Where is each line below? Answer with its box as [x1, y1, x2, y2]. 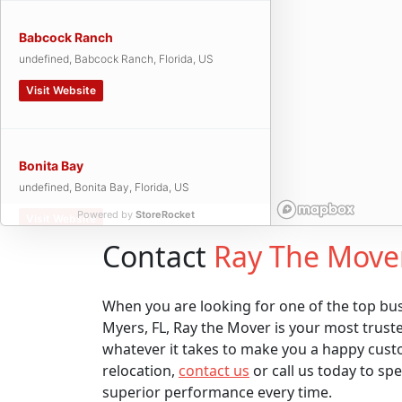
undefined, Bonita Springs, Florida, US [19, 309, 207, 322]
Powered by [76, 208, 135, 221]
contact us [179, 360, 249, 380]
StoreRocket [135, 208, 195, 221]
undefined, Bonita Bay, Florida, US [19, 180, 189, 194]
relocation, [102, 360, 179, 380]
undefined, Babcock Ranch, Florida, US [19, 52, 214, 66]
